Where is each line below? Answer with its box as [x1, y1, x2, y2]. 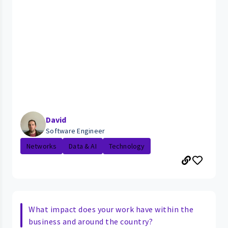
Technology [108, 141, 145, 151]
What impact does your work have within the [28, 204, 193, 215]
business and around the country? [28, 216, 153, 227]
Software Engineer [46, 126, 105, 136]
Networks [26, 141, 57, 151]
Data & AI [69, 141, 97, 151]
